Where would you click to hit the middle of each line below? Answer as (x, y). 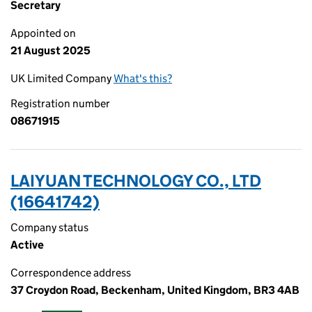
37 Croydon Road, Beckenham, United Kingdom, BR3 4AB (155, 290)
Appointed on (43, 33)
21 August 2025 (50, 50)
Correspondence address (71, 273)
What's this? (143, 78)
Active (27, 245)
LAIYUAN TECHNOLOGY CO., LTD (136, 181)
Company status (49, 227)
